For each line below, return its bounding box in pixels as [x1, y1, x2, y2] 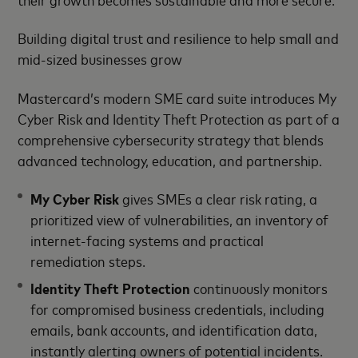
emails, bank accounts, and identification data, [30, 320, 318, 340]
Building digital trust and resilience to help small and [18, 28, 340, 48]
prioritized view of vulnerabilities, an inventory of [30, 209, 329, 229]
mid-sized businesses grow [18, 49, 183, 69]
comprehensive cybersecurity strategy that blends [18, 129, 324, 149]
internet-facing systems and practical [30, 230, 265, 250]
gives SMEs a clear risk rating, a [119, 189, 318, 209]
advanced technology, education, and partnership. [18, 149, 323, 169]
